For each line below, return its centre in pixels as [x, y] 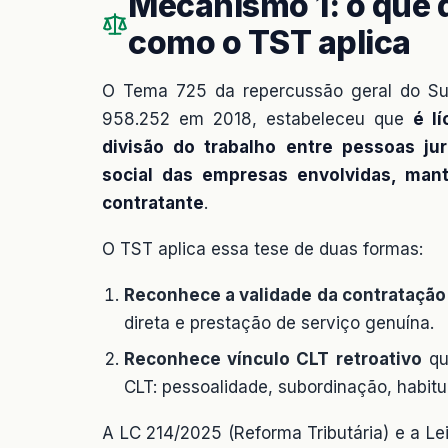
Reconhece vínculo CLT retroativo [273, 358]
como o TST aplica [269, 42]
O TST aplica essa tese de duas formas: [262, 248]
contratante [153, 202]
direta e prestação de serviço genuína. [279, 322]
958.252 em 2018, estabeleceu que [257, 118]
